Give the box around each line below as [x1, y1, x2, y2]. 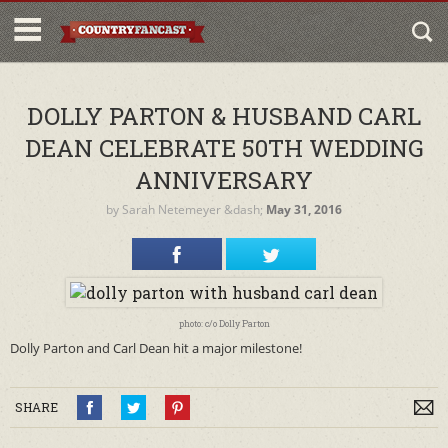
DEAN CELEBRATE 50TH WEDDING [24, 132, 424, 164]
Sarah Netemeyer [122, 201, 221, 218]
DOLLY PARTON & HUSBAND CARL [27, 100, 421, 132]
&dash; [221, 201, 266, 218]
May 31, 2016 [266, 201, 342, 218]
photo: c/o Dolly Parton [178, 318, 270, 329]
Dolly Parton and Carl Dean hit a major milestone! [10, 339, 302, 357]
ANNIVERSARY [135, 164, 313, 196]
